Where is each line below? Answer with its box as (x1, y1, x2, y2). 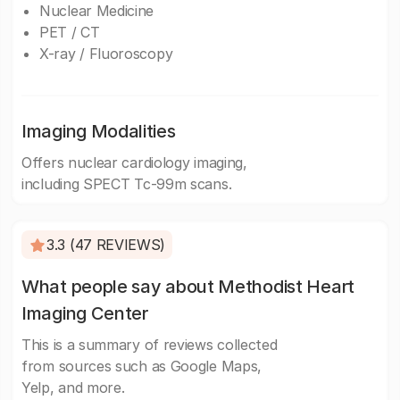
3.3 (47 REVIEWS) (46, 236, 166, 254)
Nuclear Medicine (39, 2, 154, 20)
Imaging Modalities (21, 121, 176, 142)
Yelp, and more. (21, 379, 125, 396)
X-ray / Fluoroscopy (39, 45, 173, 62)
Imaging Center (21, 303, 148, 324)
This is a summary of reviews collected (21, 336, 278, 354)
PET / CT (39, 23, 100, 41)
